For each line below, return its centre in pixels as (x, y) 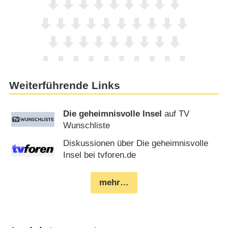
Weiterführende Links (64, 85)
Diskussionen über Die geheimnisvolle (136, 144)
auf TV (176, 113)
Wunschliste (87, 125)
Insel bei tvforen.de (100, 155)
